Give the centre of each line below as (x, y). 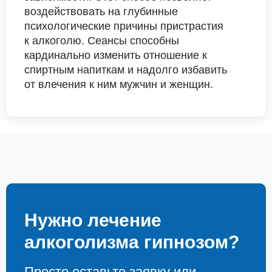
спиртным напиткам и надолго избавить (126, 70)
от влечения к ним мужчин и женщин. (119, 84)
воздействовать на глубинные (101, 11)
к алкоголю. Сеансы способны (102, 40)
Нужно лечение (93, 220)
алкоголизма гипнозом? (132, 242)
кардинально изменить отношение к (116, 55)
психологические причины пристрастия (124, 26)
